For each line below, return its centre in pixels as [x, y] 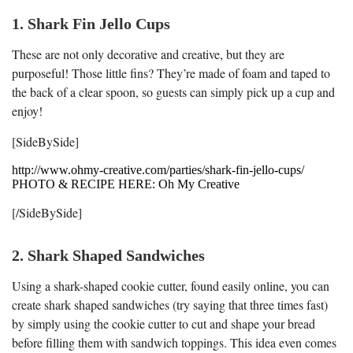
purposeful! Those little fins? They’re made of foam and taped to [171, 72]
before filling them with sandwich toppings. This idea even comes [174, 342]
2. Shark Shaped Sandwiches [108, 255]
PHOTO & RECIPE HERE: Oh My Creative [126, 184]
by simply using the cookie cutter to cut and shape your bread [163, 323]
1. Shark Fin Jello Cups [91, 23]
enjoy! [27, 110]
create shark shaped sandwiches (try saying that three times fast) [170, 304]
